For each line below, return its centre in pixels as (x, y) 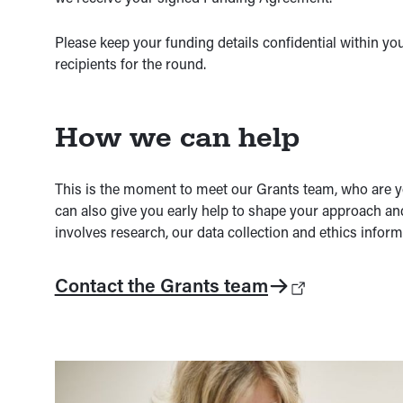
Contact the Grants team (161, 286)
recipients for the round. (130, 64)
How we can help (177, 138)
